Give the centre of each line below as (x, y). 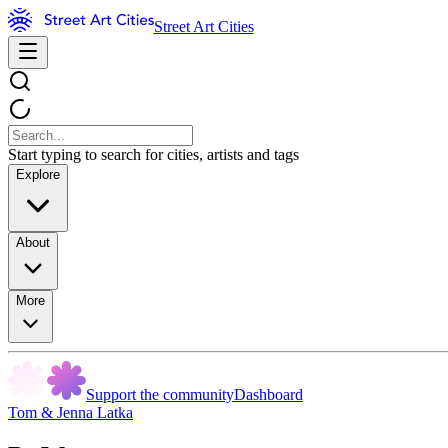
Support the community (160, 394)
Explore (38, 174)
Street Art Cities (203, 26)
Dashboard (268, 394)
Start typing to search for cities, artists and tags (153, 154)
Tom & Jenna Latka (70, 412)
